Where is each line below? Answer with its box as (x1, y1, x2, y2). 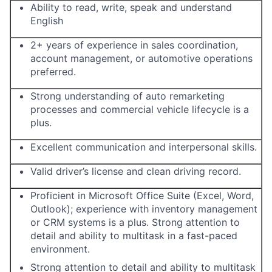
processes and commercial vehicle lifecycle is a (30, 103, 249, 115)
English (30, 15, 63, 27)
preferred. (30, 66, 76, 78)
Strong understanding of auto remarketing (30, 90, 225, 102)
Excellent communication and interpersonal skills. (30, 141, 257, 153)
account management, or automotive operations (30, 52, 253, 64)
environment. (30, 243, 90, 255)
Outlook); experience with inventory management (30, 203, 257, 215)
